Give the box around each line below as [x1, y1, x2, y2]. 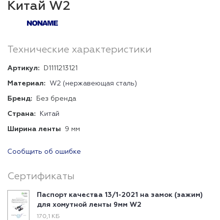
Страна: [7, 110, 36, 117]
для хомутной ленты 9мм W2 [37, 201, 141, 208]
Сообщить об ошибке [7, 148, 81, 155]
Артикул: [7, 65, 40, 72]
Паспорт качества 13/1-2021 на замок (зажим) [37, 192, 203, 198]
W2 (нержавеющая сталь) [50, 80, 137, 87]
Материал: [7, 80, 46, 87]
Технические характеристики [7, 45, 152, 55]
